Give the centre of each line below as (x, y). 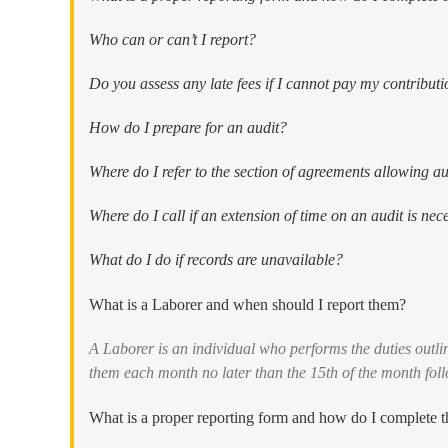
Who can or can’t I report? (172, 39)
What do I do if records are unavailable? (216, 259)
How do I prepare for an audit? (188, 127)
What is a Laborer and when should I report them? (247, 304)
